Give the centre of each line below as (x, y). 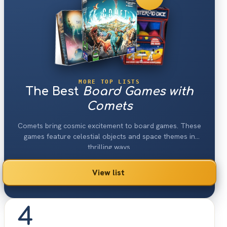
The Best (54, 91)
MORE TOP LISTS (109, 81)
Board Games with (138, 91)
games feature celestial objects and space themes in (109, 136)
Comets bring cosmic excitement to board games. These (109, 125)
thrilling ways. (109, 147)
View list (108, 172)
